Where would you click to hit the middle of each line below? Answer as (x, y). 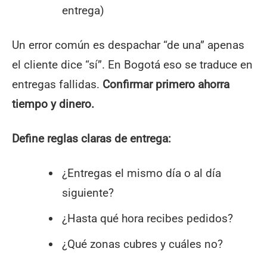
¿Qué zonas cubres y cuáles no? (142, 244)
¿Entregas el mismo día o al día (141, 173)
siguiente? (88, 193)
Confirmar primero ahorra (166, 85)
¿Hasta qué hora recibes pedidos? (147, 219)
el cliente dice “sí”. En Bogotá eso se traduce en (132, 65)
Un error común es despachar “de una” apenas (128, 45)
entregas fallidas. (57, 85)
